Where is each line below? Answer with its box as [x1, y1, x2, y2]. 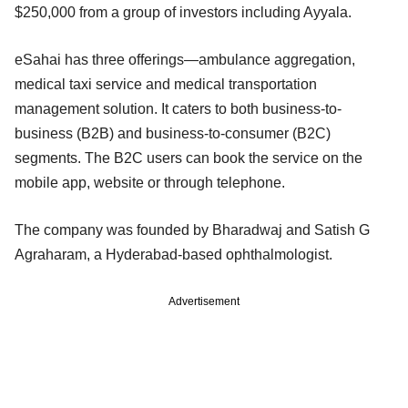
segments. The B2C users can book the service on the [15, 149, 362, 166]
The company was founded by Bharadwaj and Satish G [15, 221, 370, 238]
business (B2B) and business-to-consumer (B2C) [15, 125, 331, 141]
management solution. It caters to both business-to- [15, 100, 342, 117]
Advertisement [168, 294, 240, 308]
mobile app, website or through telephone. [15, 174, 285, 190]
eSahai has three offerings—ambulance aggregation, [15, 51, 355, 67]
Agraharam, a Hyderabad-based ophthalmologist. [15, 246, 332, 262]
